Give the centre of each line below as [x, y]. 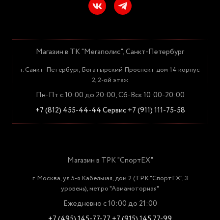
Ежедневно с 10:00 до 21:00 [110, 204]
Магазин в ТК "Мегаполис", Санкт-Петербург [110, 52]
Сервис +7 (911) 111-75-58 [144, 111]
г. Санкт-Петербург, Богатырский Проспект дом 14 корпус [110, 70]
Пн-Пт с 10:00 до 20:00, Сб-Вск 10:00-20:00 [110, 96]
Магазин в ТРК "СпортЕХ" [110, 161]
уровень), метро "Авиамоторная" [110, 189]
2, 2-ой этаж [110, 80]
